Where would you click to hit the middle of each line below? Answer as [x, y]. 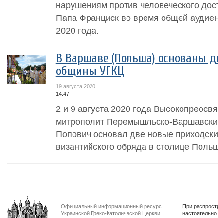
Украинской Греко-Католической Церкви [110, 213]
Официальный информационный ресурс [111, 206]
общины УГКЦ [90, 71]
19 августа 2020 [75, 86]
